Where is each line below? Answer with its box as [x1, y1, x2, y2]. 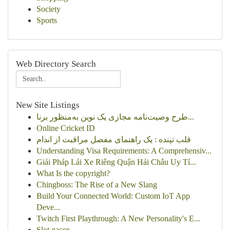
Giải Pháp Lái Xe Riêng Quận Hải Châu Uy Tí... [36, 158, 196, 166]
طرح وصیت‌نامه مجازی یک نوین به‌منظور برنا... [188, 112, 194, 121]
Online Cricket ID [36, 124, 95, 132]
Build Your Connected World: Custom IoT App [36, 191, 190, 200]
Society [36, 5, 61, 13]
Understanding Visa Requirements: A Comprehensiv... [36, 146, 212, 155]
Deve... [36, 203, 60, 212]
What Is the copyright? [36, 169, 110, 178]
